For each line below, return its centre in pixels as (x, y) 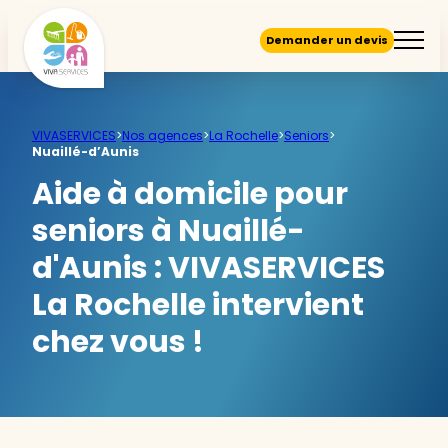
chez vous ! (118, 342)
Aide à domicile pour (190, 194)
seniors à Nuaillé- (168, 231)
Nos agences (162, 135)
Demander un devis (327, 39)
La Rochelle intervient (198, 305)
